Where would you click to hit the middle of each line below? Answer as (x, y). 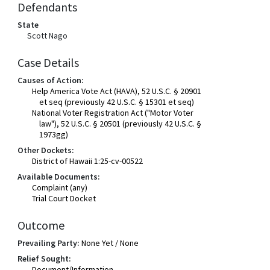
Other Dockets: (46, 150)
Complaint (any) (60, 187)
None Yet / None (110, 243)
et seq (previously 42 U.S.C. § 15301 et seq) (117, 102)
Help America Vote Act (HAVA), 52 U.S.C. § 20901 (117, 91)
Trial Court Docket (64, 198)
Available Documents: (59, 177)
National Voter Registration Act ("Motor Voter (113, 113)
